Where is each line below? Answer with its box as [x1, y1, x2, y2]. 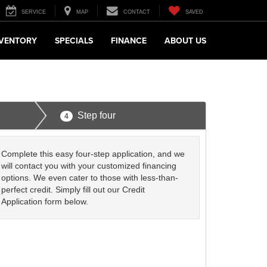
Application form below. [1, 197, 89, 206]
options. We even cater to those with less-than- [1, 173, 179, 182]
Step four [77, 110, 116, 120]
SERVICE [21, 9, 46, 15]
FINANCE [111, 35, 147, 47]
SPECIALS [55, 35, 93, 47]
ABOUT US [164, 35, 206, 47]
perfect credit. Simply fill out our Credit [1, 185, 145, 194]
